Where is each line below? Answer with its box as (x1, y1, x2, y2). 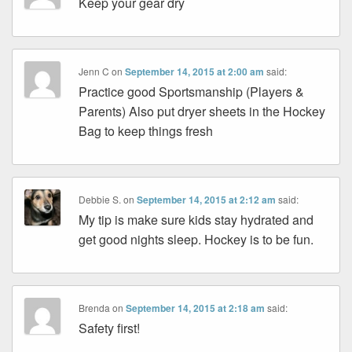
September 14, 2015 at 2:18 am (126, 301, 266, 316)
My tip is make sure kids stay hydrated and (79, 211, 314, 229)
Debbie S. (79, 192, 122, 207)
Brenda (79, 301, 111, 315)
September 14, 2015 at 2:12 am (137, 192, 277, 207)
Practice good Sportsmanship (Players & (79, 82, 305, 101)
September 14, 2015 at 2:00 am (125, 64, 265, 79)
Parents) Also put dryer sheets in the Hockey (79, 102, 326, 121)
